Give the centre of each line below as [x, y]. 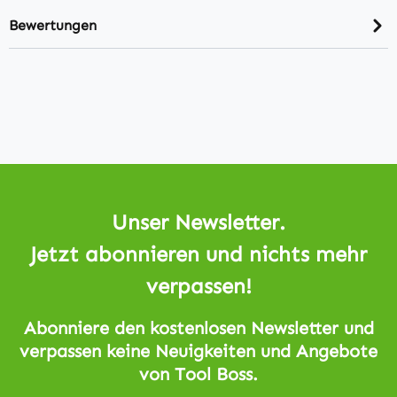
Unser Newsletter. [198, 222]
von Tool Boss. [198, 374]
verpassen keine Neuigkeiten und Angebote [198, 350]
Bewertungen [53, 25]
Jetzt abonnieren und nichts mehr [198, 253]
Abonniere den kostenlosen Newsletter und [198, 327]
